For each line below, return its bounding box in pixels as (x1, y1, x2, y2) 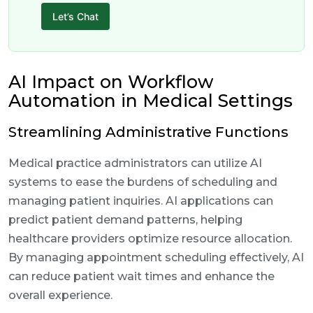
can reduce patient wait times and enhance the (8, 270, 275, 283)
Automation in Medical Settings (8, 90, 293, 111)
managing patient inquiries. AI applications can (8, 194, 273, 208)
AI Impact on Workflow (8, 71, 213, 92)
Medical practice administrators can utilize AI (8, 156, 262, 170)
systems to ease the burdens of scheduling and (8, 175, 277, 189)
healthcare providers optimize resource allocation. (8, 232, 292, 245)
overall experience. (8, 289, 112, 302)
